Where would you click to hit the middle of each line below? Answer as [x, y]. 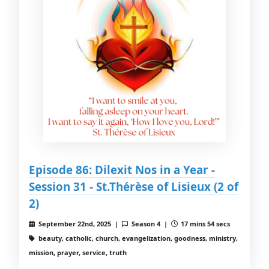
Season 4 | [150, 224]
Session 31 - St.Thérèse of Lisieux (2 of [134, 187]
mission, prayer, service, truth [78, 253]
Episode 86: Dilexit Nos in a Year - [122, 170]
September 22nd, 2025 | [79, 224]
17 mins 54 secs [205, 224]
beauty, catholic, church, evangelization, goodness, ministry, [137, 238]
